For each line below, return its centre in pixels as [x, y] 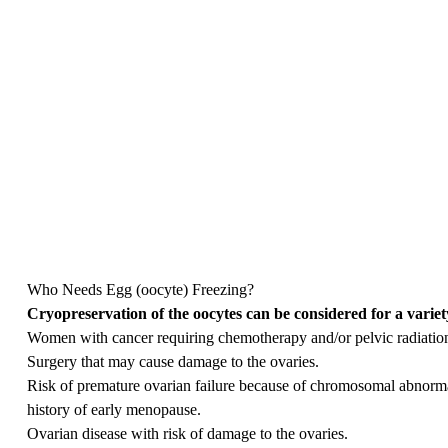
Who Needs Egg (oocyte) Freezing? [140, 289]
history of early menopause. [113, 409]
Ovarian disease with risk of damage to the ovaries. [187, 433]
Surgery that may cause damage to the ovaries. [172, 361]
